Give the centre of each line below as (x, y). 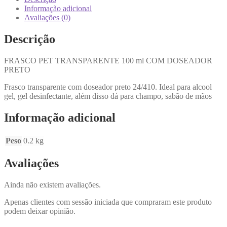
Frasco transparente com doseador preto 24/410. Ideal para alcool (108, 87)
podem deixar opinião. (40, 211)
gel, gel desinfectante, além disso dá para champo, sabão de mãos (108, 96)
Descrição (30, 39)
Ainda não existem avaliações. (52, 185)
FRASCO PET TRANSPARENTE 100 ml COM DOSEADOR (108, 60)
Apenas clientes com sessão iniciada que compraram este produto (108, 202)
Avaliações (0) (47, 17)
